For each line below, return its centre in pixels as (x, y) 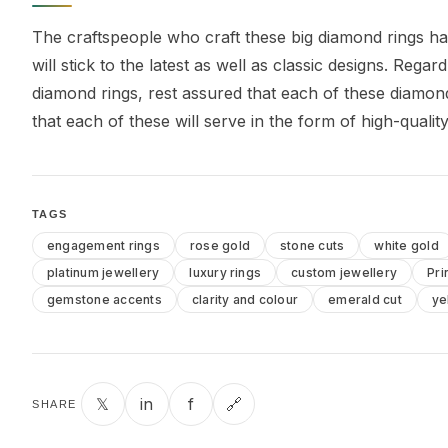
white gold (406, 245)
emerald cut (365, 299)
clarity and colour (245, 299)
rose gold (220, 245)
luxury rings (225, 272)
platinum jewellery (103, 272)
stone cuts (312, 245)
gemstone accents (104, 299)
